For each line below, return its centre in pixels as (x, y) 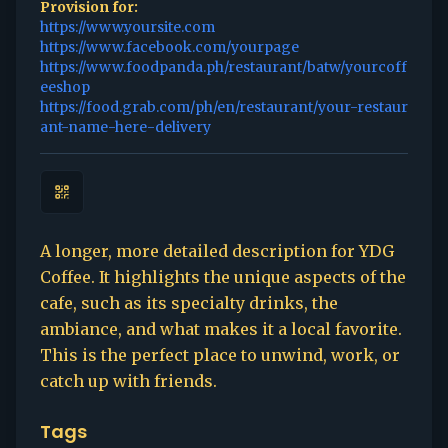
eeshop (65, 87)
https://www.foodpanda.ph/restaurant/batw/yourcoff (223, 67)
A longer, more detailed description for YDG (217, 251)
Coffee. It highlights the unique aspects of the (223, 277)
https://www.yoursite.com (127, 27)
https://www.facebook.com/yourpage (169, 47)
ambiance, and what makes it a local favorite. (221, 329)
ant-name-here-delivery (125, 127)
